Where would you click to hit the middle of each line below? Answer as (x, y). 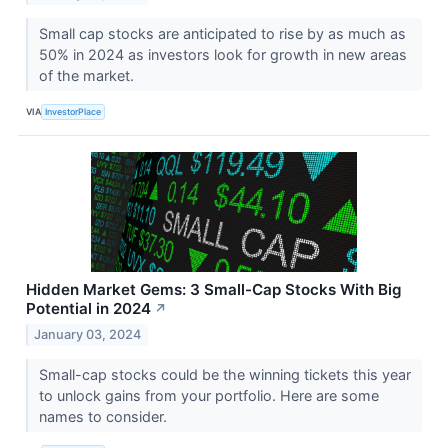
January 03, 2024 (88, 335)
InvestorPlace (73, 111)
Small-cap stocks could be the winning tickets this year (224, 375)
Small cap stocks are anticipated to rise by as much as (222, 34)
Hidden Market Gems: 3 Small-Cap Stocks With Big (214, 290)
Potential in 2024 (88, 309)
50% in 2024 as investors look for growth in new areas (222, 55)
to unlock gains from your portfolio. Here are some (208, 396)
